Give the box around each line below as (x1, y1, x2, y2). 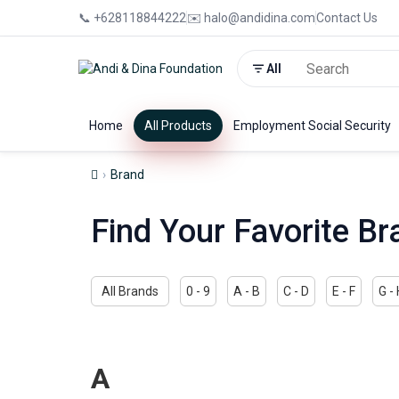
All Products (144, 118, 212, 133)
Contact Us (316, 11, 378, 25)
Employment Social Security (233, 118, 391, 133)
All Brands (102, 284, 159, 298)
